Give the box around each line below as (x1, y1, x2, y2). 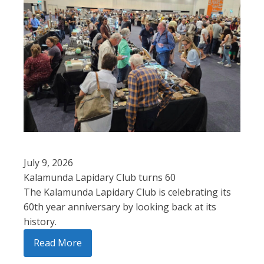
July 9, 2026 (24, 156, 73, 169)
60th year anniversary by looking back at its (24, 200, 216, 213)
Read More (34, 236, 82, 249)
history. (24, 214, 57, 228)
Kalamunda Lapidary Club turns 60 (24, 170, 176, 184)
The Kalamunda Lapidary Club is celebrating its (24, 185, 231, 199)
